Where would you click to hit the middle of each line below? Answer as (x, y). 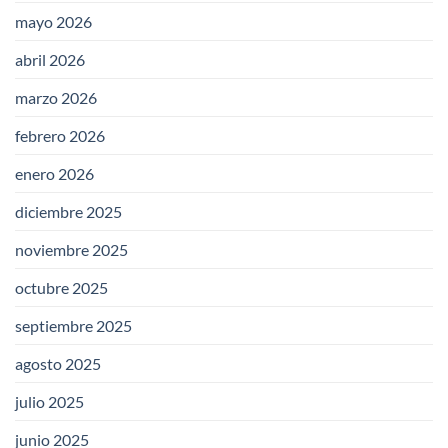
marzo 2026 (56, 97)
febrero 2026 (60, 135)
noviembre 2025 (71, 249)
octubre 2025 (61, 287)
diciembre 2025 (68, 211)
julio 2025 (49, 401)
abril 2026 (50, 59)
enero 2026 (54, 173)
